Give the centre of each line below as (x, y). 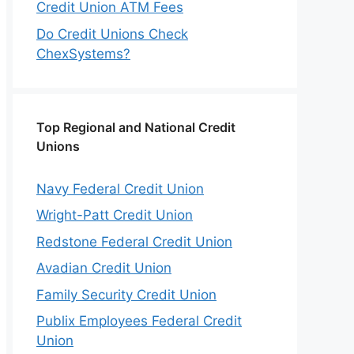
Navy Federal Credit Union (120, 188)
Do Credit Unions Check (112, 34)
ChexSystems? (83, 53)
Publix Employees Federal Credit (139, 321)
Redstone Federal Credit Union (134, 241)
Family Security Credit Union (126, 294)
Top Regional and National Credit (136, 127)
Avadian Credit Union (104, 268)
